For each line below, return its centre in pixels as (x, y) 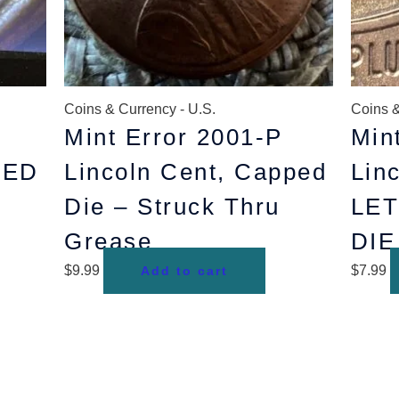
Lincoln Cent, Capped (196, 172)
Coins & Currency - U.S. (140, 110)
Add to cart (185, 271)
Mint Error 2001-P (174, 138)
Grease (109, 242)
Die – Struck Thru (172, 207)
